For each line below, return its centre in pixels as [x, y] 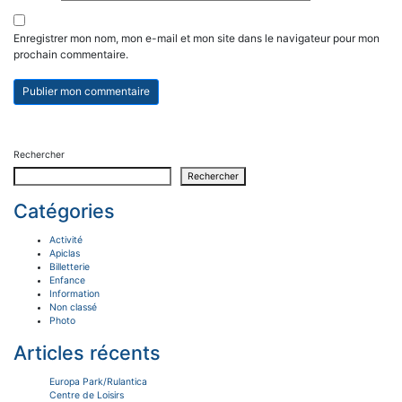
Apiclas [65, 254]
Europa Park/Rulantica [98, 382]
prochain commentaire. [71, 54]
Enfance [67, 281]
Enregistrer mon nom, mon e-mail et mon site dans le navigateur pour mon [197, 38]
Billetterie [70, 267]
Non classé [73, 308]
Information [74, 294]
